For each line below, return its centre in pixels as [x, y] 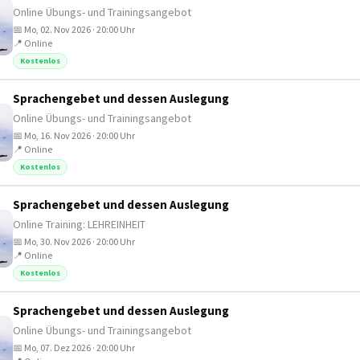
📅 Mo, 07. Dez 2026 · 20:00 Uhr [74, 348]
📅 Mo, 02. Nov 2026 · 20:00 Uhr [74, 29]
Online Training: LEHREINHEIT [79, 224]
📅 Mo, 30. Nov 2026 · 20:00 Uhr [74, 241]
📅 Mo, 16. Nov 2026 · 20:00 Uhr [74, 135]
